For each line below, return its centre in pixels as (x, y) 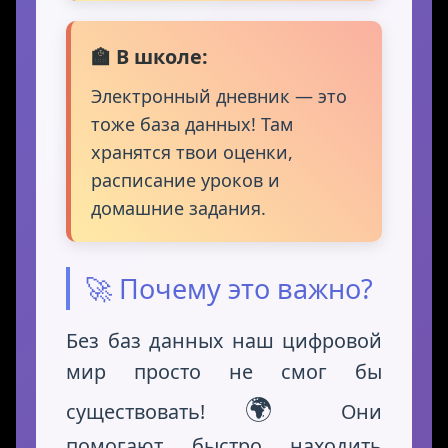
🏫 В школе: (149, 57)
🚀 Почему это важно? (229, 289)
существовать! (153, 412)
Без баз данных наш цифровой (224, 341)
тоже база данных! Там (192, 124)
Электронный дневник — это (219, 96)
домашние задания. (178, 208)
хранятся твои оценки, (192, 152)
